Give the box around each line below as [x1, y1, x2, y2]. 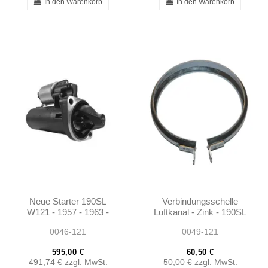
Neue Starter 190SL [29, 196, 106, 207]
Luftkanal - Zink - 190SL [154, 207, 246, 218]
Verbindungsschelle [162, 196, 238, 207]
